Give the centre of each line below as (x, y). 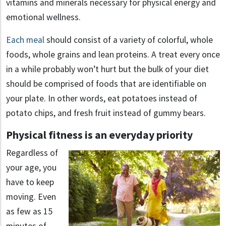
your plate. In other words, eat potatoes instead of (102, 99)
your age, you (31, 168)
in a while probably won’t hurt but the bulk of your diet (107, 69)
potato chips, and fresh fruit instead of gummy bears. (106, 113)
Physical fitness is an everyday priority (99, 135)
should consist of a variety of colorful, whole (129, 40)
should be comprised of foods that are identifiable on (106, 84)
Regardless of (32, 153)
